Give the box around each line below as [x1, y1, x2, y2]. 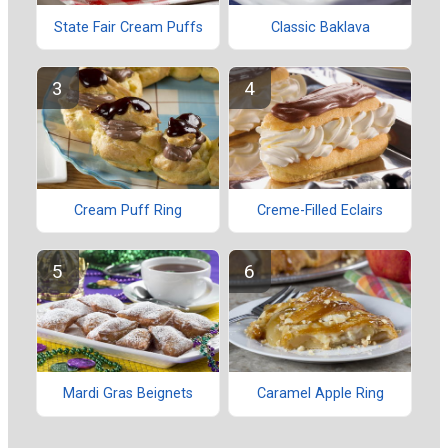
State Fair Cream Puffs [53, 18, 203, 36]
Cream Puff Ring [74, 202, 182, 219]
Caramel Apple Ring [256, 385, 384, 403]
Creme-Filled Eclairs [257, 202, 383, 219]
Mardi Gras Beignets [63, 385, 193, 403]
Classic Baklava [270, 18, 370, 36]
